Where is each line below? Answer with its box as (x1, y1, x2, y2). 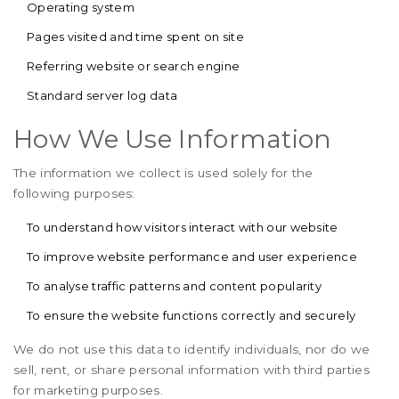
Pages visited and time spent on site (27, 29, 244, 44)
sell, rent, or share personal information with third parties (13, 362, 370, 377)
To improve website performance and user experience (27, 249, 357, 264)
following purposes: (13, 186, 135, 200)
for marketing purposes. (13, 383, 163, 397)
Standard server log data (27, 88, 178, 102)
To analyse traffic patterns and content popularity (27, 279, 322, 293)
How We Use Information (13, 124, 332, 154)
